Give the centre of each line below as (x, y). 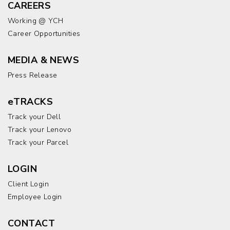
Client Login (28, 184)
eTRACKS (30, 102)
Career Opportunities (44, 34)
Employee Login (35, 197)
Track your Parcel (38, 142)
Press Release (33, 75)
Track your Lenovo (40, 130)
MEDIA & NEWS (44, 60)
